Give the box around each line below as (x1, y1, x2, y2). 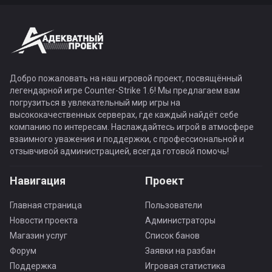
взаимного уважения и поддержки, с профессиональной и (10, 134, 244, 144)
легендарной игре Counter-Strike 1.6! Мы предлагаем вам (10, 86, 240, 95)
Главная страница (10, 200, 82, 210)
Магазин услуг (10, 231, 67, 240)
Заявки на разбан (145, 246, 216, 256)
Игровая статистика (145, 261, 225, 271)
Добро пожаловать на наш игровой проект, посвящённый (10, 73, 242, 83)
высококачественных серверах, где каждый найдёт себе (10, 110, 239, 120)
